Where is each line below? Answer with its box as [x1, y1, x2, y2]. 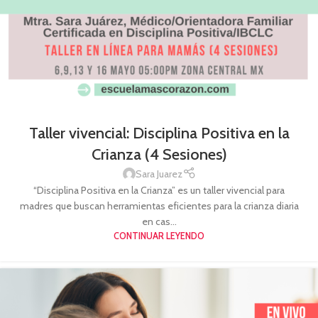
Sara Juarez [135, 167, 182, 180]
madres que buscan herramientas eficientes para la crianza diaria [19, 199, 299, 213]
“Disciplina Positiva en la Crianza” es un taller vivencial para [33, 184, 285, 197]
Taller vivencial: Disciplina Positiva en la [28, 123, 290, 143]
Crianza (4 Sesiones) [91, 144, 227, 164]
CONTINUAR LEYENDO [114, 231, 204, 242]
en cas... [141, 215, 177, 229]
